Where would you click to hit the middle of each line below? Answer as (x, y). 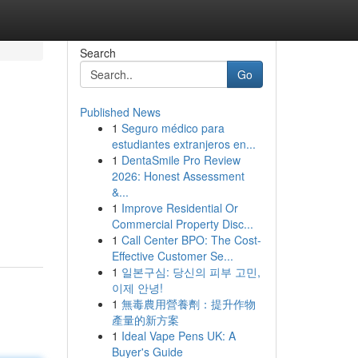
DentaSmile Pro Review (181, 160)
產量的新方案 (145, 320)
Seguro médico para (173, 128)
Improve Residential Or (179, 208)
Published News (120, 112)
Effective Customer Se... (172, 256)
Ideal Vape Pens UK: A (178, 336)
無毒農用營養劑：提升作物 (188, 304)
